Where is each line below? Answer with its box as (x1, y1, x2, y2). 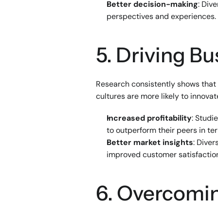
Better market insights (107, 137, 193, 147)
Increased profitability (107, 113, 192, 123)
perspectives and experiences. (107, 11, 216, 21)
